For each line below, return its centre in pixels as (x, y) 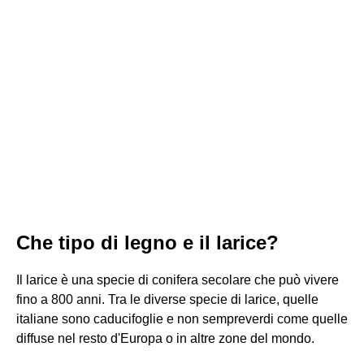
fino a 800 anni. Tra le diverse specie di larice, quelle (167, 299)
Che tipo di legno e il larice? (147, 243)
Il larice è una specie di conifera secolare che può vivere (178, 280)
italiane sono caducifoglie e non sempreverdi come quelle (182, 319)
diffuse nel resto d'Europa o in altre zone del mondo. (165, 338)
